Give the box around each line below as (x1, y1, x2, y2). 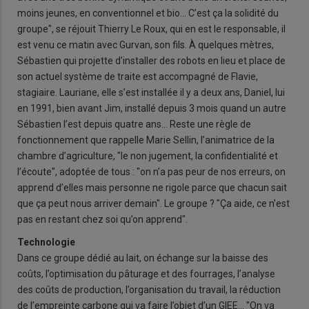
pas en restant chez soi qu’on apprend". (17, 213, 188, 225)
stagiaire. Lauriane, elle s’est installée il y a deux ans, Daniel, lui (17, 86, 285, 98)
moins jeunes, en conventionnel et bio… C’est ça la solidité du (17, 7, 279, 19)
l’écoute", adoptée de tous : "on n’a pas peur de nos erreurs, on (17, 166, 286, 177)
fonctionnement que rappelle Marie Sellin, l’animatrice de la (17, 134, 275, 146)
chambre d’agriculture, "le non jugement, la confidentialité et (17, 150, 278, 161)
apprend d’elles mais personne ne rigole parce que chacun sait (17, 181, 287, 193)
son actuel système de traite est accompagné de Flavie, (17, 70, 258, 82)
